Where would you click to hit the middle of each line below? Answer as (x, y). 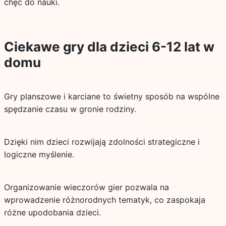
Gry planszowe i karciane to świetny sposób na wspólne (111, 96)
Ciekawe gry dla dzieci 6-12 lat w (109, 47)
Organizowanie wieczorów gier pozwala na (86, 187)
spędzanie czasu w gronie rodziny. (70, 109)
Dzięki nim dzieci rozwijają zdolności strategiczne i (102, 142)
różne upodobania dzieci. (52, 212)
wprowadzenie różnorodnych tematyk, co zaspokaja (104, 200)
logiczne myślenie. (39, 154)
